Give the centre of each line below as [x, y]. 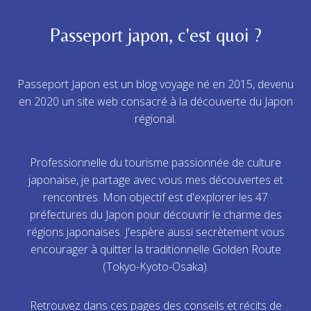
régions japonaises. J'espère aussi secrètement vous [155, 232]
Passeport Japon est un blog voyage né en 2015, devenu [155, 84]
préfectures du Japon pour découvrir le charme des [155, 215]
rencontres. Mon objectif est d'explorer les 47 [155, 197]
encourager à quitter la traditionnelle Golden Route [155, 250]
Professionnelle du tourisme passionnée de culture [155, 163]
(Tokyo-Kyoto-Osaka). [155, 267]
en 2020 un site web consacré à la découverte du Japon [155, 102]
